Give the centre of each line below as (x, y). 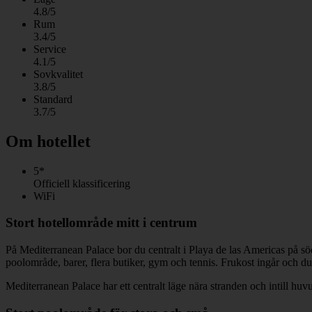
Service (50, 49)
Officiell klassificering (82, 183)
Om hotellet (48, 141)
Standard (53, 99)
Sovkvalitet (58, 74)
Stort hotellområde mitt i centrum (101, 223)
